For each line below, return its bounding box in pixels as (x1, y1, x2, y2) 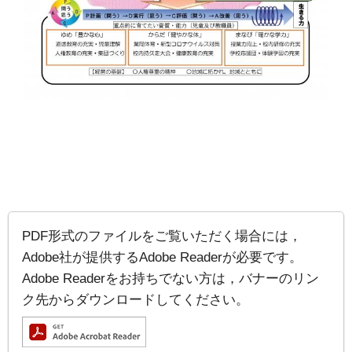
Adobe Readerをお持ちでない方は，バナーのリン (22, 269, 320, 286)
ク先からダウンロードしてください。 (22, 291, 250, 307)
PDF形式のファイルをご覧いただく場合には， (22, 227, 302, 244)
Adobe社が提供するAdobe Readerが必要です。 (22, 248, 303, 265)
